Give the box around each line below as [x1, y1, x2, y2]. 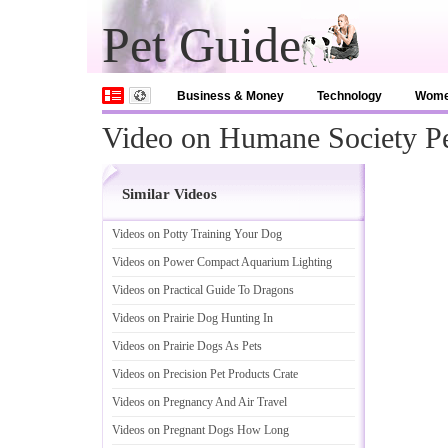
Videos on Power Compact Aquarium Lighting [112, 255, 332, 269]
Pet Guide [102, 17, 301, 73]
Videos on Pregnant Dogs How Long [112, 423, 289, 437]
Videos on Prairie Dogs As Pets [112, 339, 262, 353]
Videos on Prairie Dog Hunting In [112, 311, 273, 325]
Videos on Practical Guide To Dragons [112, 283, 294, 297]
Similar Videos [122, 186, 217, 202]
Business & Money [177, 89, 284, 103]
